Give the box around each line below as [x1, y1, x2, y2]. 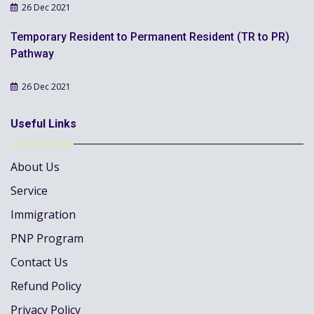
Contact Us [11, 254, 68, 270]
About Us [11, 159, 60, 175]
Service [11, 183, 48, 198]
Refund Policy [11, 278, 81, 294]
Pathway [11, 47, 54, 60]
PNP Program [11, 231, 83, 246]
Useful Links [11, 117, 76, 130]
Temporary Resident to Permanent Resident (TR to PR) [11, 30, 289, 43]
